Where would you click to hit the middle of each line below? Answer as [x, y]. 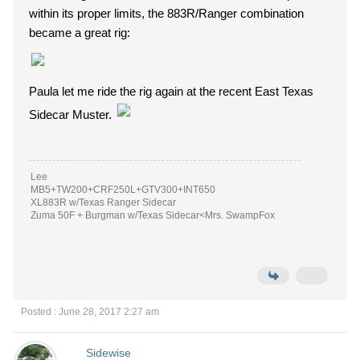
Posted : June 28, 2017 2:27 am [90, 312]
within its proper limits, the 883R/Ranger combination [166, 13]
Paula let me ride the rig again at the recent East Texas [171, 91]
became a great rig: [80, 33]
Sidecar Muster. [72, 115]
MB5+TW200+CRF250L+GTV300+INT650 [123, 190]
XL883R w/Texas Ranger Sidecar [103, 202]
